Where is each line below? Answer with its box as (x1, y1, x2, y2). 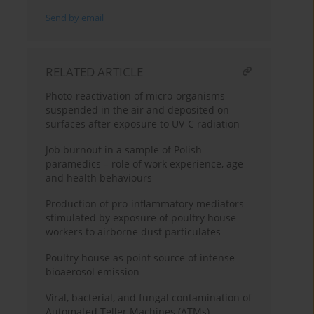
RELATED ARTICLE (46, 64, 144, 81)
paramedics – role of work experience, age (46, 157, 244, 171)
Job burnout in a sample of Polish (46, 143, 203, 157)
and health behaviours (46, 171, 153, 185)
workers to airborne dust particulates (46, 225, 221, 239)
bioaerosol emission (46, 265, 140, 279)
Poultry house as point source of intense (46, 251, 235, 265)
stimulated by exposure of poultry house (46, 211, 237, 225)
